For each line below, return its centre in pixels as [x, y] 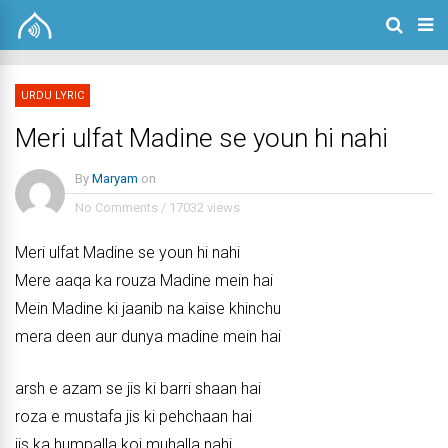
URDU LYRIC [52, 95]
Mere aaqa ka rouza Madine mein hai [144, 280]
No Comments [116, 207]
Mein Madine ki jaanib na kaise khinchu [148, 308]
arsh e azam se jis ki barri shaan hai [138, 388]
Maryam [115, 178]
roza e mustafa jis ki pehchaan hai [133, 416]
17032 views [204, 207]
